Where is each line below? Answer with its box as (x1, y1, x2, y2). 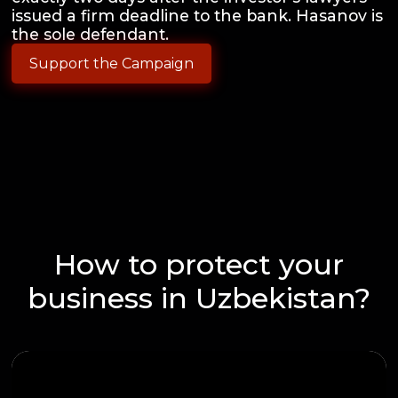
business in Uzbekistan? (28, 280, 370, 315)
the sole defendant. (12, 24, 169, 44)
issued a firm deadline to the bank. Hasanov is (12, 5, 383, 25)
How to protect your (54, 246, 344, 282)
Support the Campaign (29, 54, 194, 72)
